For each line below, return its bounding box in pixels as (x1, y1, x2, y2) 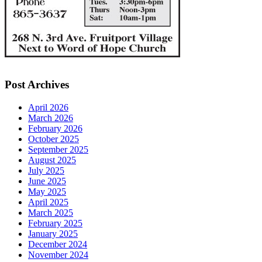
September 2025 (28, 144, 88, 155)
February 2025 (28, 218, 82, 229)
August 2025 (28, 155, 76, 166)
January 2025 (28, 229, 78, 239)
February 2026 (28, 123, 82, 134)
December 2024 (28, 239, 87, 250)
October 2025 (28, 134, 79, 144)
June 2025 (28, 176, 66, 187)
